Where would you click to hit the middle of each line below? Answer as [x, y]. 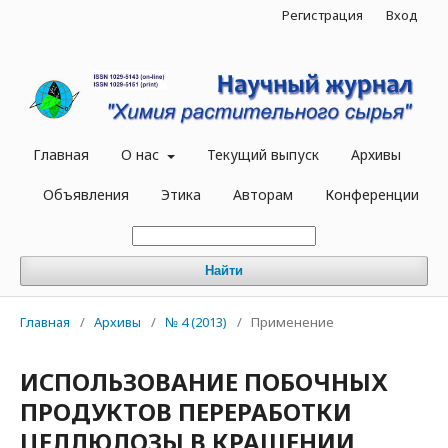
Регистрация [322, 15]
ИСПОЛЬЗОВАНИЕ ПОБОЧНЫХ [204, 382]
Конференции [372, 195]
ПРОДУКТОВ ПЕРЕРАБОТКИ [186, 412]
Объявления [86, 195]
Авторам [263, 195]
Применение [292, 322]
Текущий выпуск [262, 155]
